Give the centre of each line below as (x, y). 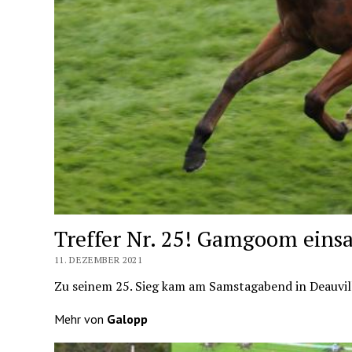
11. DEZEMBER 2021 (98, 259)
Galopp (127, 319)
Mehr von (80, 319)
